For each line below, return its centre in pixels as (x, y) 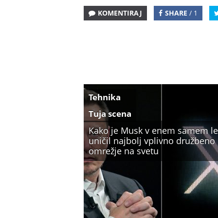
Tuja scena (110, 114)
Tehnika (105, 97)
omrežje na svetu (124, 151)
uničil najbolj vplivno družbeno (152, 141)
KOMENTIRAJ (120, 13)
